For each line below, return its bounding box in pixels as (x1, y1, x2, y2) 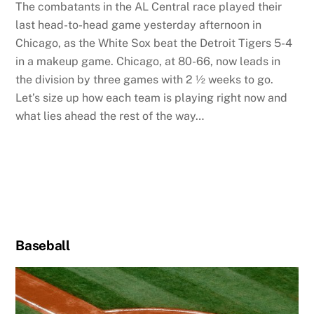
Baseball (15, 237, 70, 253)
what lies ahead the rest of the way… (15, 109, 205, 123)
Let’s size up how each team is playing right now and (15, 91, 288, 105)
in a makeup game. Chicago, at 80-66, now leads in (15, 55, 281, 69)
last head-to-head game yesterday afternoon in (15, 18, 262, 32)
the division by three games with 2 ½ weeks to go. (15, 73, 274, 87)
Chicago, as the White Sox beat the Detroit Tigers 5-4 (15, 36, 293, 50)
